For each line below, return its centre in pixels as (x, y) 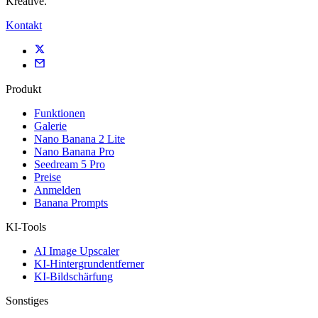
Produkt (23, 89)
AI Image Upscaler (77, 251)
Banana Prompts (71, 203)
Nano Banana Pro (74, 152)
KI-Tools (26, 227)
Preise (48, 177)
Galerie (50, 126)
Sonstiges (27, 301)
